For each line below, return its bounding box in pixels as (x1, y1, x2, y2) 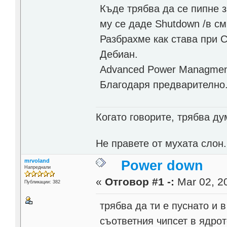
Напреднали (24, 164, 51, 170)
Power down (121, 158, 204, 173)
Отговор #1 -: (105, 175, 175, 188)
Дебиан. (100, 49, 138, 60)
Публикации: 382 (24, 179, 60, 184)
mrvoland (24, 157, 50, 164)
